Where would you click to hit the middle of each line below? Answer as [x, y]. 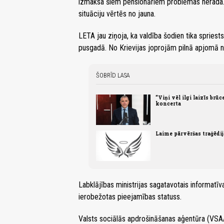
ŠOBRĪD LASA [113, 75]
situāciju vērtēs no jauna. [117, 13]
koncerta [168, 103]
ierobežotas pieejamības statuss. [130, 197]
